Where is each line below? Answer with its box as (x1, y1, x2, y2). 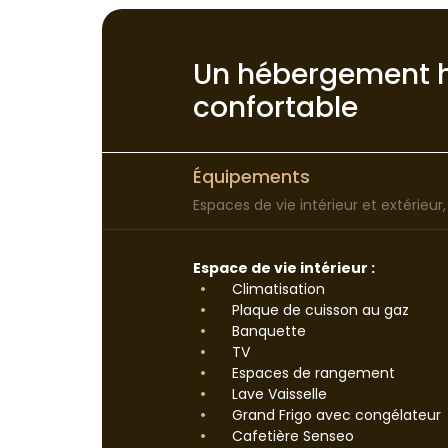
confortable (193, 87, 358, 127)
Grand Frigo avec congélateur (228, 404, 441, 425)
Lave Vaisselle (228, 383, 327, 404)
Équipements (193, 164, 310, 189)
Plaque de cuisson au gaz (228, 299, 409, 320)
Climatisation (228, 278, 325, 299)
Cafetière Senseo (228, 425, 354, 446)
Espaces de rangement (228, 362, 395, 383)
